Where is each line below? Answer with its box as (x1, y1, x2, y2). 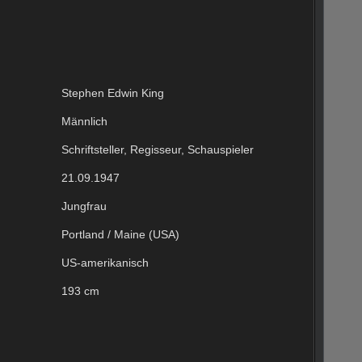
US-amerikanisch (61, 255, 149, 269)
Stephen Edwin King (61, 86, 164, 99)
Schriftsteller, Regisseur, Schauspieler (61, 142, 254, 156)
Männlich (61, 114, 107, 128)
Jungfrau (61, 199, 107, 213)
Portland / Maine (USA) (61, 227, 179, 241)
